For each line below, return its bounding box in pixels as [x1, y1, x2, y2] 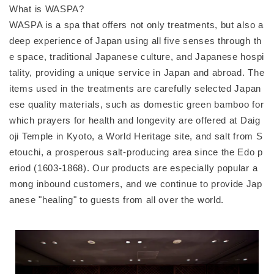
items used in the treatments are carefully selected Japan [9, 83, 261, 94]
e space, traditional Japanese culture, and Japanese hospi [9, 51, 264, 62]
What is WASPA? [9, 4, 84, 15]
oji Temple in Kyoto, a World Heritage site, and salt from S [9, 131, 263, 142]
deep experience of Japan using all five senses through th [9, 35, 262, 46]
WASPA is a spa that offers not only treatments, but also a [9, 20, 264, 31]
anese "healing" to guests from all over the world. [9, 194, 224, 206]
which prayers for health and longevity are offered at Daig [9, 115, 261, 126]
